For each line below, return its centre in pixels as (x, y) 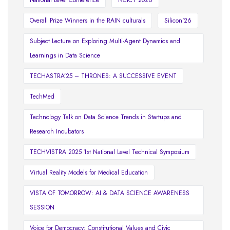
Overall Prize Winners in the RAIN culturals (88, 21)
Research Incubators (57, 132)
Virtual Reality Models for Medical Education (89, 173)
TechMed (42, 97)
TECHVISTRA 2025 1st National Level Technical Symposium (110, 152)
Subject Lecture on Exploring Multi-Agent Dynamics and (105, 41)
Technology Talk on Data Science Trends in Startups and (106, 117)
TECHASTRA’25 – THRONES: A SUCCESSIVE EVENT (103, 76)
